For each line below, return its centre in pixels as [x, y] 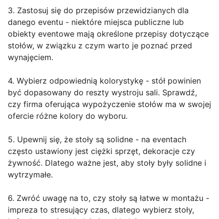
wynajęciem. [31, 57]
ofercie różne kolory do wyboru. [68, 116]
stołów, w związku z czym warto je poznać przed [100, 46]
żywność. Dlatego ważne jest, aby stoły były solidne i [107, 163]
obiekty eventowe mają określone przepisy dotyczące [108, 34]
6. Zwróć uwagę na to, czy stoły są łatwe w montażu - [109, 198]
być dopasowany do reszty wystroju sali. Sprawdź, [102, 93]
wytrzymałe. [30, 175]
